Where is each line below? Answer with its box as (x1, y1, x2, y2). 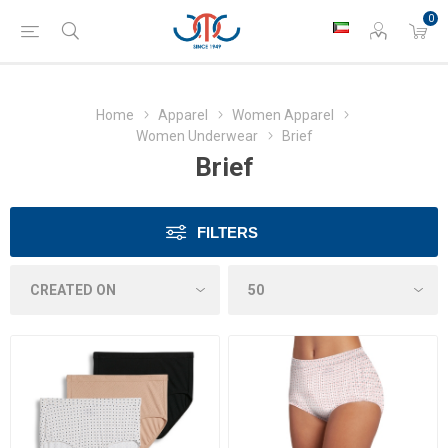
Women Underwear (135, 128, 258, 144)
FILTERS (197, 224, 258, 241)
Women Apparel (232, 107, 334, 123)
